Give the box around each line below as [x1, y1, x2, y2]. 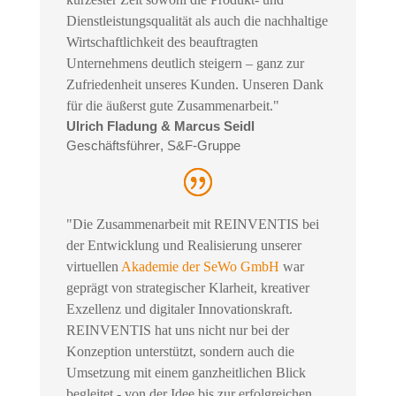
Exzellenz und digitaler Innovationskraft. [65, 301, 293, 317]
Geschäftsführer [65, 138, 160, 154]
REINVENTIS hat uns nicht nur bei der [65, 323, 289, 339]
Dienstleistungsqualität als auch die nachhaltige [65, 13, 328, 29]
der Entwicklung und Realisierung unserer [65, 238, 301, 254]
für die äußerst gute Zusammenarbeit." [65, 98, 279, 114]
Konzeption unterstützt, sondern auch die [65, 344, 294, 360]
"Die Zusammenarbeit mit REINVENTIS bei [65, 217, 319, 232]
